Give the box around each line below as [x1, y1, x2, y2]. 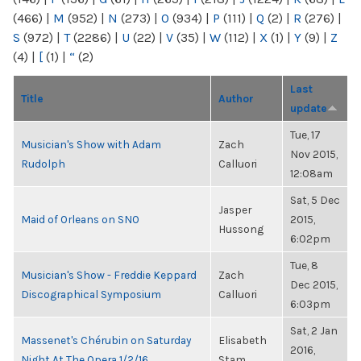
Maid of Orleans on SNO [21, 213, 139, 226]
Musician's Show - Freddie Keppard [21, 268, 197, 281]
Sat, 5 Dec [290, 193, 340, 206]
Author [218, 92, 254, 105]
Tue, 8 [290, 259, 318, 272]
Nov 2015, [290, 147, 338, 160]
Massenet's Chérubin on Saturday [21, 334, 191, 346]
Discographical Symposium [21, 288, 161, 301]
